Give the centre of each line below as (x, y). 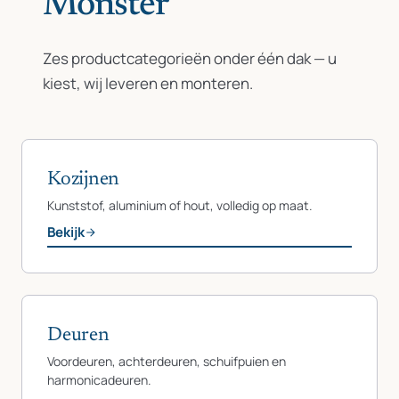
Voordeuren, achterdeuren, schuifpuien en (167, 361)
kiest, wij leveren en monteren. (148, 83)
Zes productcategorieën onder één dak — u (190, 58)
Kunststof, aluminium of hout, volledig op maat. (180, 205)
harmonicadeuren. (99, 380)
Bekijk (66, 232)
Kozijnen (84, 180)
